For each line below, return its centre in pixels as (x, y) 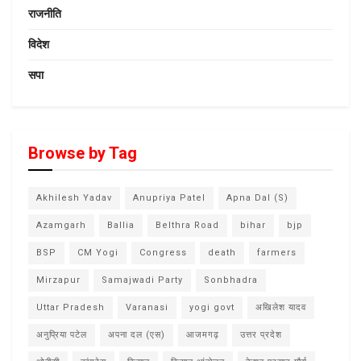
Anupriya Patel (169, 198)
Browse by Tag (83, 153)
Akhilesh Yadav (74, 198)
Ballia (121, 225)
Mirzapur (58, 280)
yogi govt (212, 307)
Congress (163, 253)
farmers (277, 253)
